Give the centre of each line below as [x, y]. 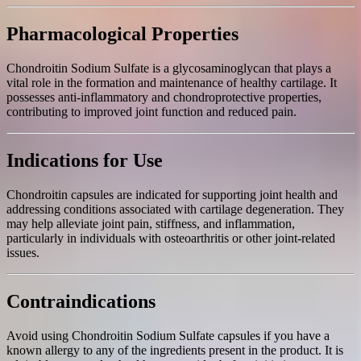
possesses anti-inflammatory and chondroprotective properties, [164, 97]
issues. [23, 252]
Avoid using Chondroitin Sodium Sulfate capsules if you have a [168, 335]
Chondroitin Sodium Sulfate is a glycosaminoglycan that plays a [169, 68]
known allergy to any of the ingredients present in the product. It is [175, 350]
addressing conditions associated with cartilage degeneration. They [175, 209]
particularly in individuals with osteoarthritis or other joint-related [171, 238]
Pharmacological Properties [122, 34]
